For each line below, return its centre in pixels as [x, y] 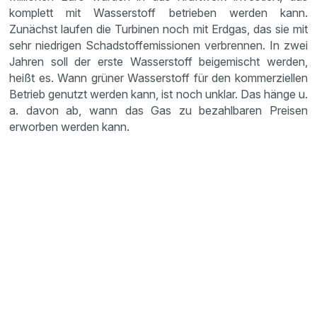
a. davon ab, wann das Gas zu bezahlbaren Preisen [158, 110]
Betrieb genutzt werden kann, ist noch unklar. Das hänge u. [158, 94]
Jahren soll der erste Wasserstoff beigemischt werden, [158, 62]
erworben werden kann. [70, 127]
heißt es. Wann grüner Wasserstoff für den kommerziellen [158, 78]
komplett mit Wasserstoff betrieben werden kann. [158, 13]
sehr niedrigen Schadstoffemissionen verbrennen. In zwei [158, 45]
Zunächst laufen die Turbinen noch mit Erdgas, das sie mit [158, 29]
